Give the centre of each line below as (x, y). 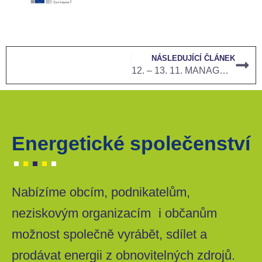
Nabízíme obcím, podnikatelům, (101, 192)
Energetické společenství (131, 143)
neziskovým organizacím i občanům (114, 213)
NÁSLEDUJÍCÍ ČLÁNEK (193, 58)
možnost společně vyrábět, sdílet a (109, 234)
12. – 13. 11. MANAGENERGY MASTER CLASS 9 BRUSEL (224, 70)
